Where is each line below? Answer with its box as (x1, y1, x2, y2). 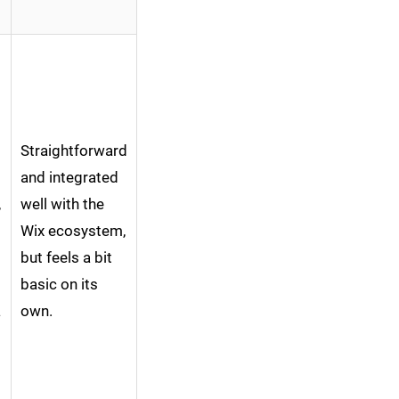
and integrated (20, 168, 118, 187)
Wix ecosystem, (20, 222, 126, 240)
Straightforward (20, 142, 127, 160)
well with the (20, 195, 104, 214)
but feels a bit (20, 248, 112, 267)
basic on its (20, 275, 98, 294)
